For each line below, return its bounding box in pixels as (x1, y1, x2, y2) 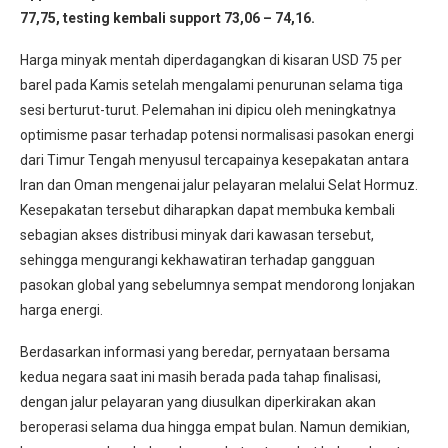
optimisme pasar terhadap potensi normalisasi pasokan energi (20, 126, 414, 143)
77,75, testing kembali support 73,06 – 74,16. (20, 9, 315, 26)
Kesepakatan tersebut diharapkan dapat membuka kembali (20, 201, 395, 218)
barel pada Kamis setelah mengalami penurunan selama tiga (20, 76, 403, 93)
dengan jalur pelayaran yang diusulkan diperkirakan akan (20, 393, 376, 410)
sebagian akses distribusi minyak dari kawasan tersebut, (20, 226, 374, 243)
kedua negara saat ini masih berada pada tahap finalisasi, (20, 368, 381, 385)
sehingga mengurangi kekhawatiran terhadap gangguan (20, 251, 375, 268)
